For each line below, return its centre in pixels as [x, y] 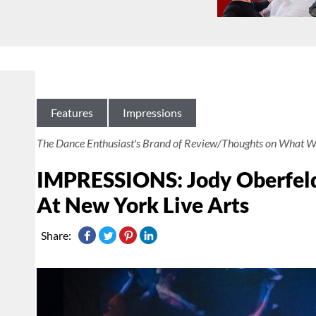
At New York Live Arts [143, 205]
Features [72, 113]
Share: [56, 236]
